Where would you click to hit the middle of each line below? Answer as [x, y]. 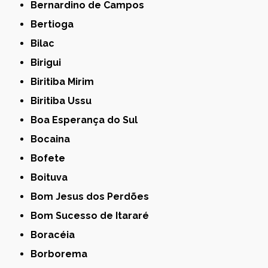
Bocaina [54, 139]
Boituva [53, 177]
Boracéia [56, 234]
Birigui [49, 62]
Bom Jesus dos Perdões [93, 196]
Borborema [63, 254]
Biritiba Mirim [66, 81]
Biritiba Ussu [65, 100]
